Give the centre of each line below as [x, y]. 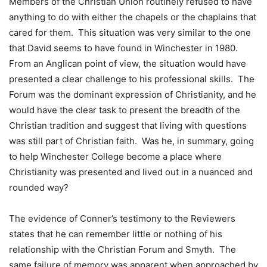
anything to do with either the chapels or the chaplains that [133, 17]
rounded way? [40, 188]
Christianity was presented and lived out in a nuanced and [131, 172]
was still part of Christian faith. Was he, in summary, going [131, 141]
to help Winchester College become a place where [115, 157]
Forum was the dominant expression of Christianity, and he [133, 95]
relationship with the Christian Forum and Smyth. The [122, 250]
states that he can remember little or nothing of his [116, 234]
